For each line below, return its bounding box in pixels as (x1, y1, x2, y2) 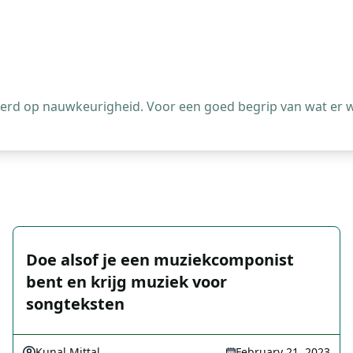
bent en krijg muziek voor (26, 271, 227, 292)
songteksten (26, 293, 124, 314)
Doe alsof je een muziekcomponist (26, 249, 294, 270)
